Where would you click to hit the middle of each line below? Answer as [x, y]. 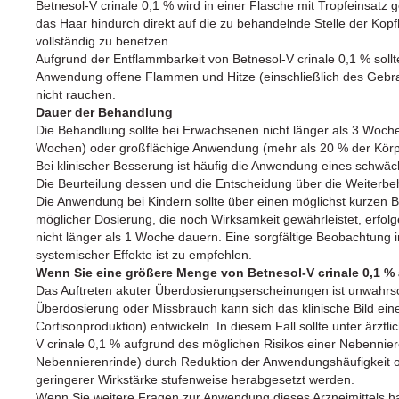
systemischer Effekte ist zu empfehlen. [144, 254]
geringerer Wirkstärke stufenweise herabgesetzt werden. [195, 379]
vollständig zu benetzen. [104, 41]
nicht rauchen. [76, 94]
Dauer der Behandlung [104, 112]
